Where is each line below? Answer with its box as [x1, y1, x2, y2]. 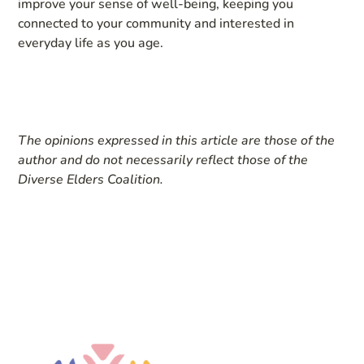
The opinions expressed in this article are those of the [18, 131, 336, 149]
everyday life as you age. [18, 33, 164, 52]
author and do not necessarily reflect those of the [18, 150, 309, 169]
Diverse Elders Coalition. [18, 170, 164, 188]
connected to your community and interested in [18, 14, 295, 32]
